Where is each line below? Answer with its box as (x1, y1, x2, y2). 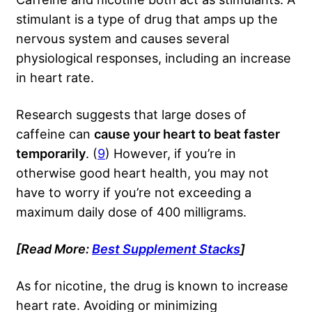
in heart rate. (16, 70, 97, 86)
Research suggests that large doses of (16, 107, 247, 123)
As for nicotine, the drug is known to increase (16, 278, 288, 294)
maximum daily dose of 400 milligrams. (16, 204, 250, 220)
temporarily (16, 146, 86, 162)
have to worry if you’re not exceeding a (16, 185, 251, 201)
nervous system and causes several (16, 31, 229, 47)
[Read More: (16, 241, 92, 257)
